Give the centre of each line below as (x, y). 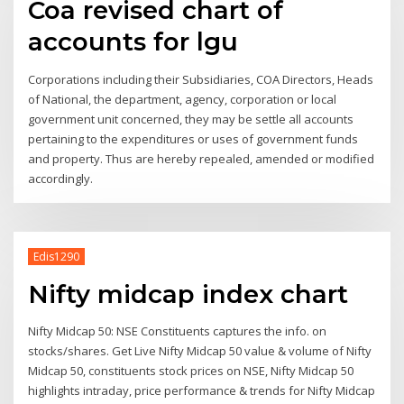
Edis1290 (56, 256)
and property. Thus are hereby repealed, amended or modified (202, 158)
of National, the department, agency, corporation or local (183, 99)
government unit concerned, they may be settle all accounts (191, 119)
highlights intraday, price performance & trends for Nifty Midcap (202, 391)
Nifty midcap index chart (188, 294)
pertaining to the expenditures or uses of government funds (193, 138)
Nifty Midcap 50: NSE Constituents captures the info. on (178, 331)
